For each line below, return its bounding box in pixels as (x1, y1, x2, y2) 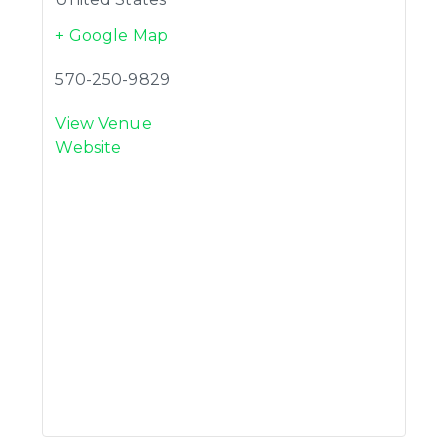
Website (55, 137, 122, 157)
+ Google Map (55, 25, 168, 45)
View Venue (55, 113, 152, 133)
